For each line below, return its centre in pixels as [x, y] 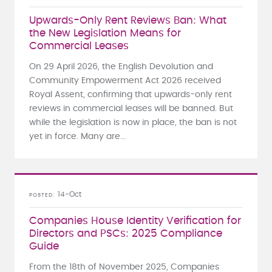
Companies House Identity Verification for [135, 221]
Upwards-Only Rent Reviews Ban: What [128, 20]
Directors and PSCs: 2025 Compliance [126, 233]
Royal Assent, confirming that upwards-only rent [131, 94]
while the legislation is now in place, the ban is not [133, 122]
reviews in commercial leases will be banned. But [131, 108]
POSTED [41, 195]
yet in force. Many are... [77, 136]
